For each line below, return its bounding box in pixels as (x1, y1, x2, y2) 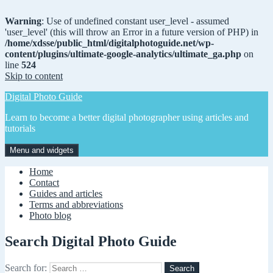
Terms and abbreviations (29, 199, 123, 210)
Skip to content (5, 71, 63, 81)
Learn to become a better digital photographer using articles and (5, 112, 249, 122)
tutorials (5, 123, 35, 133)
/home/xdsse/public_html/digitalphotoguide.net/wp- (5, 38, 214, 48)
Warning (5, 16, 41, 26)
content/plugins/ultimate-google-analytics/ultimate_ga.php (5, 49, 241, 59)
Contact (29, 177, 59, 188)
